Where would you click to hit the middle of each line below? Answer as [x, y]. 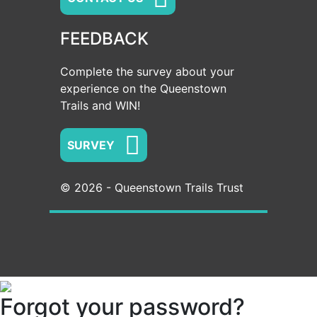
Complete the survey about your [147, 72]
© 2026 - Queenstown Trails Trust [152, 188]
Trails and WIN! [100, 106]
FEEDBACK [104, 39]
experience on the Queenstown [143, 89]
